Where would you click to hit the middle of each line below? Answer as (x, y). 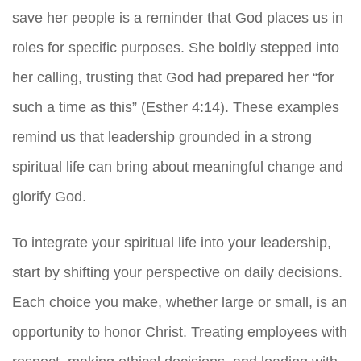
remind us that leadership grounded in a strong (162, 137)
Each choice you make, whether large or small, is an (180, 302)
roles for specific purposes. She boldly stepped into (176, 47)
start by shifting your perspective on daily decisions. (177, 272)
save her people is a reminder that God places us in (178, 17)
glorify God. (49, 196)
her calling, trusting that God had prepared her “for (173, 77)
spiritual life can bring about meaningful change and (178, 166)
